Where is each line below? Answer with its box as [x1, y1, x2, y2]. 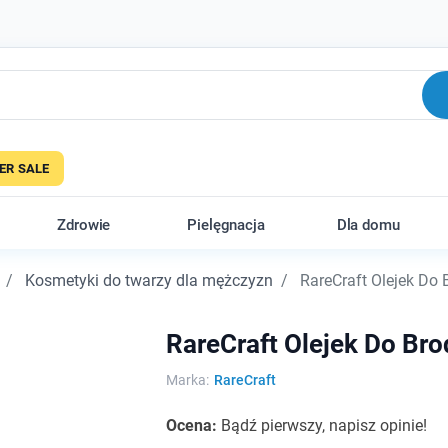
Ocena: [165, 416, 221, 435]
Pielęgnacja [187, 216, 265, 234]
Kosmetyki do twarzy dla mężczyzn [25, 271, 273, 290]
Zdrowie [57, 216, 111, 234]
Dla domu [336, 216, 400, 234]
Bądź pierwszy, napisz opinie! [220, 416, 427, 435]
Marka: [165, 372, 209, 388]
